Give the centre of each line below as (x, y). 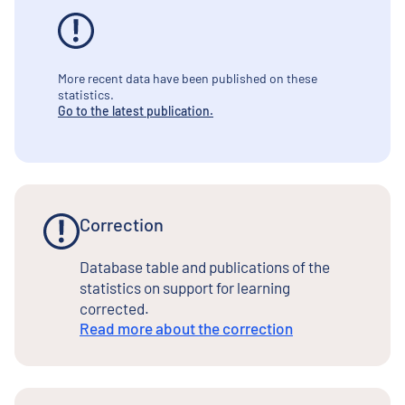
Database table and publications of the (205, 267)
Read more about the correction (186, 329)
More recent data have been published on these (188, 79)
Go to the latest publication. (136, 111)
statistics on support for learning (185, 288)
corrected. (114, 309)
